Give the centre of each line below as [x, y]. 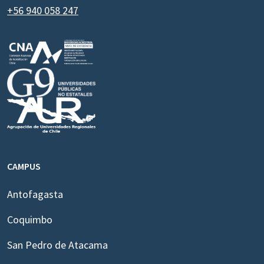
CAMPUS [24, 166]
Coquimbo [30, 219]
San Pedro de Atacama [57, 245]
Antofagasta [35, 194]
